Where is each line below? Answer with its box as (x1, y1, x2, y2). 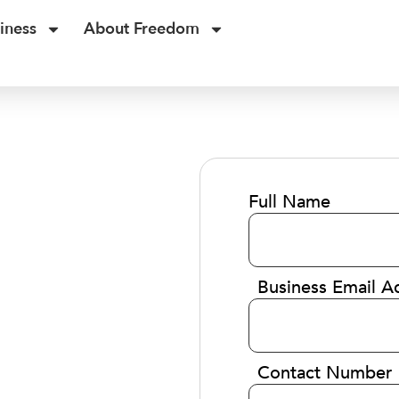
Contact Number (257, 361, 392, 386)
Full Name (248, 189, 330, 214)
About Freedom (84, 18, 199, 40)
